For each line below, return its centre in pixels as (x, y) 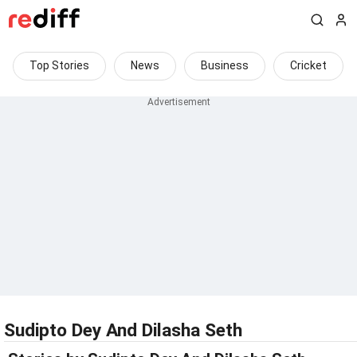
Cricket (308, 65)
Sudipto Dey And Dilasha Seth (123, 330)
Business (225, 65)
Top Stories (59, 65)
